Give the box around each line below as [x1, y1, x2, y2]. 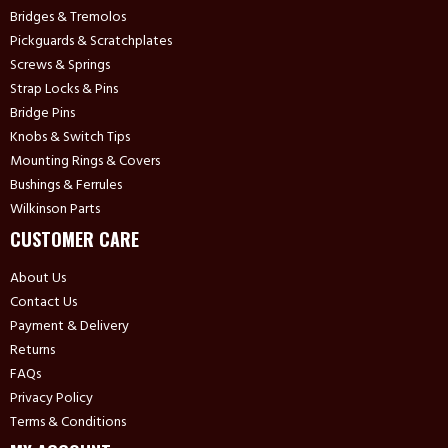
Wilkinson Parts [10, 198, 100, 222]
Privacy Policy [10, 387, 93, 411]
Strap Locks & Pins [10, 78, 118, 102]
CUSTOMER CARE [10, 226, 139, 253]
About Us [10, 267, 66, 291]
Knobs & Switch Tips [10, 126, 130, 150]
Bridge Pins [10, 102, 75, 126]
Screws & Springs [10, 54, 110, 78]
